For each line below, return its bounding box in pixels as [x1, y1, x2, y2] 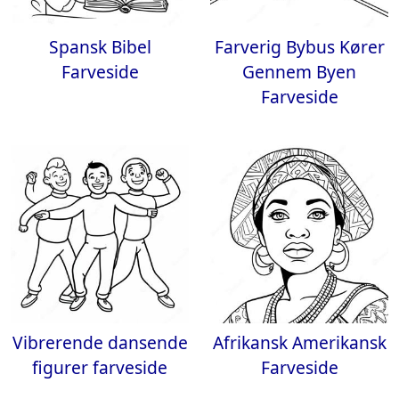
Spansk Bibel [48, 35, 151, 59]
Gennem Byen [242, 60, 356, 84]
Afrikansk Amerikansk [212, 330, 387, 354]
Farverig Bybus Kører [214, 35, 385, 59]
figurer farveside [32, 355, 167, 379]
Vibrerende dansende [12, 330, 188, 354]
